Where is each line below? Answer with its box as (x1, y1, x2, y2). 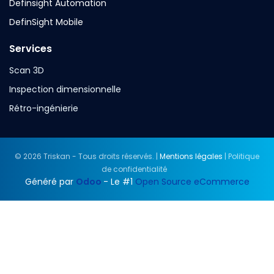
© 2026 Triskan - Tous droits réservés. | (15, 151, 160, 162)
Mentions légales (160, 151, 223, 162)
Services (9, 42, 52, 56)
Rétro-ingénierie (9, 102, 78, 114)
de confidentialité (101, 164, 167, 175)
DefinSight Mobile (9, 16, 83, 28)
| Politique (223, 151, 259, 162)
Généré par (24, 176, 76, 188)
